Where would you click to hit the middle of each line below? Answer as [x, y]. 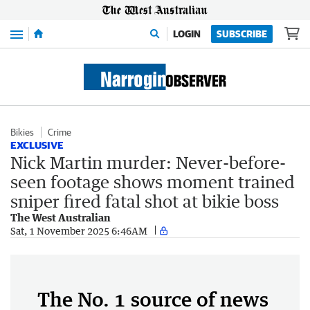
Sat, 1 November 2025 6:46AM [79, 230]
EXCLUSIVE [37, 145]
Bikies [22, 132]
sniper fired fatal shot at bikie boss [145, 201]
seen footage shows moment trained [153, 182]
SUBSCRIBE [242, 34]
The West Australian [61, 217]
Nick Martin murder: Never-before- [148, 162]
